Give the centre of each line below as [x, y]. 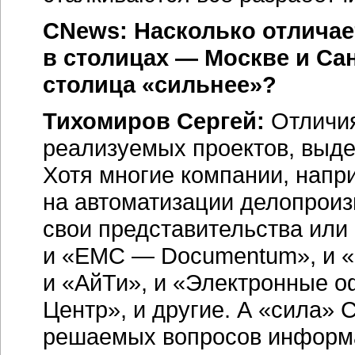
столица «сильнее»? [160, 84]
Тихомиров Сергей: [154, 121]
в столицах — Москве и [179, 57]
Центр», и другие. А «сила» [192, 309]
